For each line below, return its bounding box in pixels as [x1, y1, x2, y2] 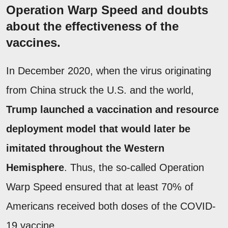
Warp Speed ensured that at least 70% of [6, 181, 193, 192]
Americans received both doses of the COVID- [6, 200, 216, 212]
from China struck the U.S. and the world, [6, 84, 194, 96]
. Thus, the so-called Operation [64, 161, 204, 173]
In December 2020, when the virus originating [6, 65, 211, 76]
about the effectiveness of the [6, 19, 179, 33]
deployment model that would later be [6, 123, 190, 134]
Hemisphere [6, 161, 64, 173]
